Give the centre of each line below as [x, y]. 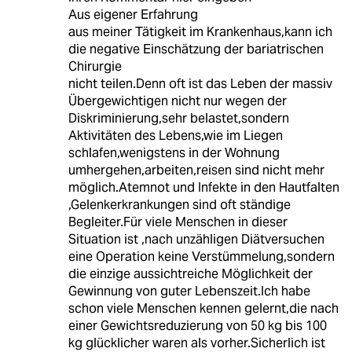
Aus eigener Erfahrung [133, 15]
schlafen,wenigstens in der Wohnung [174, 153]
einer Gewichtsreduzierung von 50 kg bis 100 [197, 326]
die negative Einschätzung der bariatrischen [196, 49]
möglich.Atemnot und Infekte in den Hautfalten [203, 188]
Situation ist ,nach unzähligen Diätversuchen [196, 240]
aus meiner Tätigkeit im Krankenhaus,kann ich [200, 32]
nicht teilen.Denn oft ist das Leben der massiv [200, 84]
